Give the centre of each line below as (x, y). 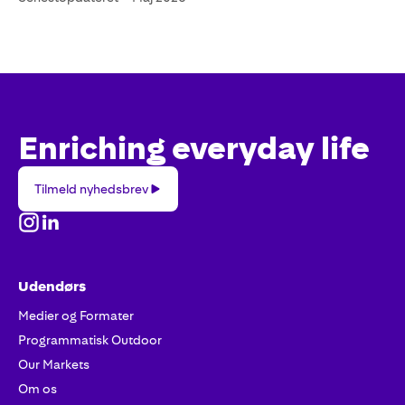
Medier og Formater (76, 316)
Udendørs (52, 286)
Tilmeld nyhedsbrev (91, 188)
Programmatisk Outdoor (90, 340)
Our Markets (54, 364)
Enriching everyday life (194, 148)
